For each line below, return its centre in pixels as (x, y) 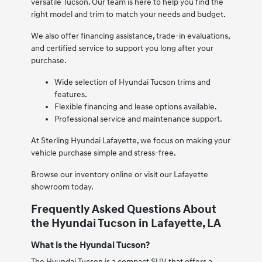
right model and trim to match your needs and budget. (128, 15)
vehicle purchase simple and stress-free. (103, 153)
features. (70, 95)
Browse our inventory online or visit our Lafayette (119, 175)
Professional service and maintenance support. (138, 119)
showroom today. (62, 187)
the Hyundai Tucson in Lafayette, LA (126, 224)
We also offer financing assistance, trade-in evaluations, (130, 36)
